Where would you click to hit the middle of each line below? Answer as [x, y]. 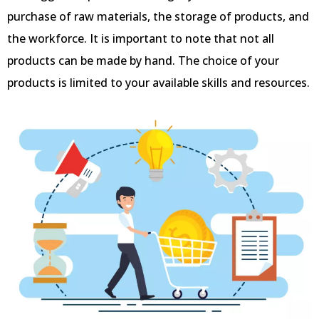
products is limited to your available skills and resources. [158, 82]
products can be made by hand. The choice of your [143, 60]
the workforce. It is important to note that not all [141, 38]
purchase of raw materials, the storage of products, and [158, 16]
